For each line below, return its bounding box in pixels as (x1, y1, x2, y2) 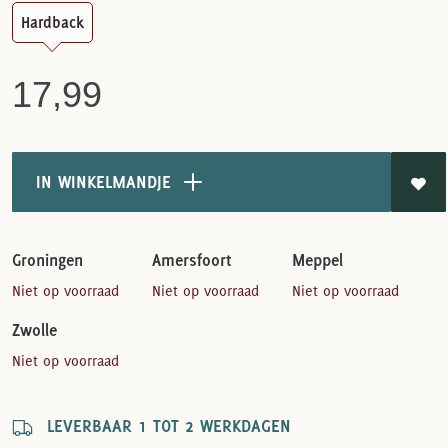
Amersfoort (151, 249, 232, 270)
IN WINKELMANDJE (25, 170, 177, 192)
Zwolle (11, 319, 57, 340)
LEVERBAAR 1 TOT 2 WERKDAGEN (32, 414, 291, 436)
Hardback (20, 12, 84, 32)
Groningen (11, 249, 83, 270)
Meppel (291, 249, 343, 270)
